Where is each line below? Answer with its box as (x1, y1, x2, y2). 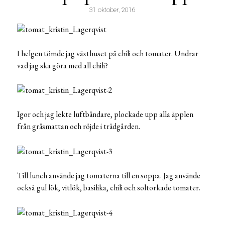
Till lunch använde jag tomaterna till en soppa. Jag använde (17, 170, 200, 181)
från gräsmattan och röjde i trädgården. (17, 121, 140, 132)
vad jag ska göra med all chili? (17, 60, 108, 71)
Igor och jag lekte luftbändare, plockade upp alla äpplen (17, 109, 193, 120)
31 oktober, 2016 (89, 6, 136, 14)
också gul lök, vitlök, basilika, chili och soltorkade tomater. (17, 182, 200, 193)
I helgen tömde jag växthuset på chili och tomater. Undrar (17, 48, 198, 59)
